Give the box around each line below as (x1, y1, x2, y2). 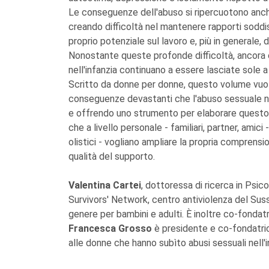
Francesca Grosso (68, 223, 152, 234)
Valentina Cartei (68, 180, 141, 191)
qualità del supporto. (68, 151, 155, 162)
